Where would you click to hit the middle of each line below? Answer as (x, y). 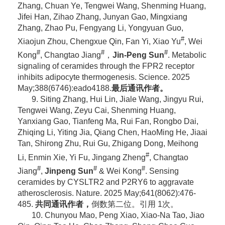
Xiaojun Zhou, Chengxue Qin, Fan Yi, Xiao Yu (99, 42)
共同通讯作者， (63, 204)
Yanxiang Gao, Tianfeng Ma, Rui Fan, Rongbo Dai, (108, 122)
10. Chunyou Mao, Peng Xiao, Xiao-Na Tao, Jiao (118, 215)
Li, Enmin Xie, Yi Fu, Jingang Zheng (81, 157)
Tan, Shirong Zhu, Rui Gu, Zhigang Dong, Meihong (108, 144)
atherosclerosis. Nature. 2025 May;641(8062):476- (106, 193)
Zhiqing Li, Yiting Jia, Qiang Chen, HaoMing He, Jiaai (112, 133)
